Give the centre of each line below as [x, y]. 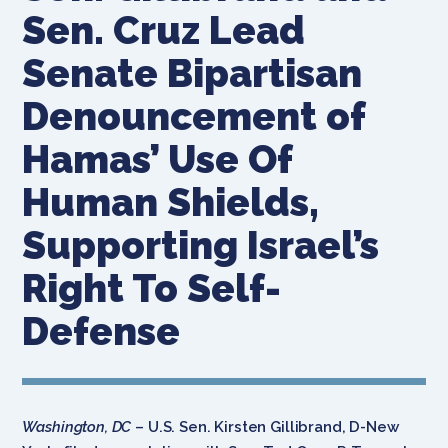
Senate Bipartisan [192, 73]
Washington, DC [77, 426]
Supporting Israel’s [201, 245]
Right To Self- [152, 288]
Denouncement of [194, 116]
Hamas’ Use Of [157, 159]
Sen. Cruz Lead [164, 30]
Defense [101, 331]
